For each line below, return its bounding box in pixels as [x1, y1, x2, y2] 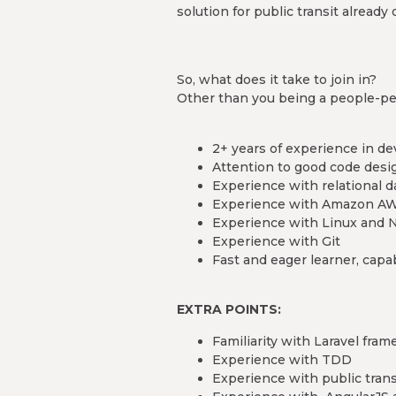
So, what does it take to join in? [177, 72, 377, 88]
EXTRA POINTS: [177, 301, 281, 318]
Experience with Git [212, 232, 340, 249]
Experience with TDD [212, 351, 352, 368]
